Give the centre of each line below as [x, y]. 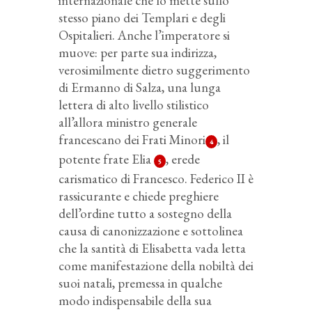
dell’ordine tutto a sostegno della [145, 214]
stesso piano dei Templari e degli [142, 18]
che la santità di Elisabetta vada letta [152, 249]
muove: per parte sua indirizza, [138, 53]
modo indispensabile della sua [135, 301]
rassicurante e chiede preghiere [139, 196]
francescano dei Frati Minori [132, 140]
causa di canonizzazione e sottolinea [151, 231]
